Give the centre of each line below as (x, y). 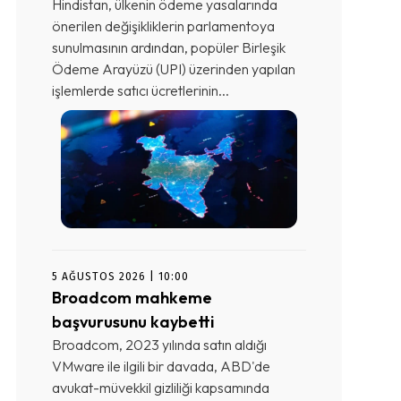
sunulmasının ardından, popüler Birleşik (169, 47)
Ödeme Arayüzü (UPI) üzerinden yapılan (174, 68)
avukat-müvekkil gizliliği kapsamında (161, 387)
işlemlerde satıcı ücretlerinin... (141, 90)
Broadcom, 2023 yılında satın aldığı (159, 344)
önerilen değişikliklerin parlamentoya (163, 26)
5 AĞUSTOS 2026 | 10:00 (120, 276)
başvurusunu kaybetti (133, 321)
